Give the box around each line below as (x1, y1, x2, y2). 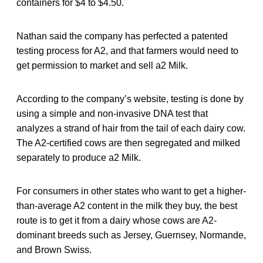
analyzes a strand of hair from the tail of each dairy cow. (16, 123, 245, 133)
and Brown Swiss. (16, 244, 92, 255)
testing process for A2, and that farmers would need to (16, 45, 238, 56)
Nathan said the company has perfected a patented (16, 31, 228, 41)
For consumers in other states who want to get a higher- (16, 186, 246, 196)
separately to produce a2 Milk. (16, 152, 141, 163)
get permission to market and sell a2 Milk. (16, 60, 188, 70)
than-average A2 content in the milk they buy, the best (16, 200, 237, 211)
